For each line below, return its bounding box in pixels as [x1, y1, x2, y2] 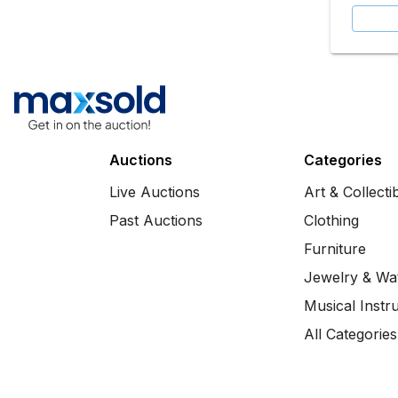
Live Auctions [108, 183, 200, 201]
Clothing [304, 211, 360, 229]
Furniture [304, 240, 367, 258]
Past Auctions [108, 211, 203, 229]
